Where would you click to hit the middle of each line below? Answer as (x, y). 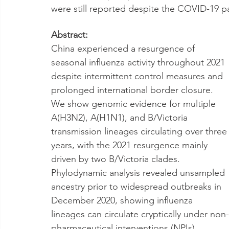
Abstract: (70, 35)
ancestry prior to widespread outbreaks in (138, 187)
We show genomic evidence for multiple (135, 104)
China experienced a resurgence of (124, 49)
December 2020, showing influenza (123, 200)
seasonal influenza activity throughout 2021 (139, 62)
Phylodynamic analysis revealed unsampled (139, 173)
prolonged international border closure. (133, 90)
